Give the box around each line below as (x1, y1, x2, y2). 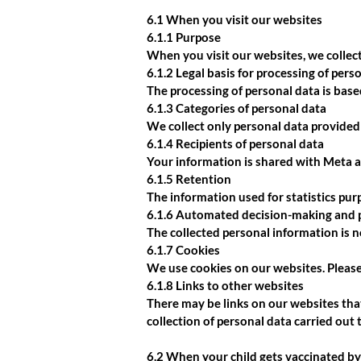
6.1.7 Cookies (147, 243, 220, 257)
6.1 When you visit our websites (147, 12, 322, 27)
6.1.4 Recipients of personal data (147, 136, 324, 151)
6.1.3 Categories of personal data (147, 101, 326, 115)
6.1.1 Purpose (147, 30, 221, 44)
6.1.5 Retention (147, 172, 231, 186)
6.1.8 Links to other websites (147, 278, 304, 293)
